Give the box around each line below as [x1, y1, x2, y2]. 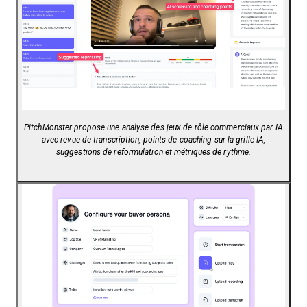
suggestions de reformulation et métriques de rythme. [56, 147, 251, 158]
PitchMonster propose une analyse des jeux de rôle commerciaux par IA [24, 123, 283, 133]
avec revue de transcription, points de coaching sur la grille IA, [41, 135, 266, 145]
